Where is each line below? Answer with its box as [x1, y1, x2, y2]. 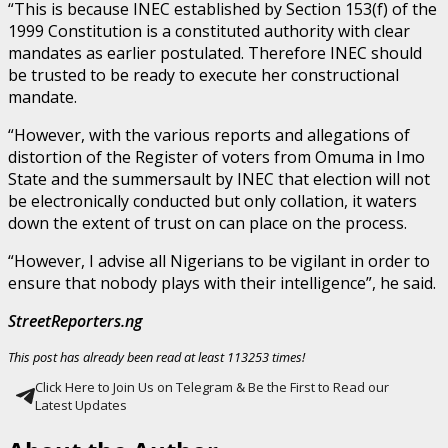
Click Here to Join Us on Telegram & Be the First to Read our [35, 378, 389, 397]
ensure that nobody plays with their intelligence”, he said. [8, 271, 436, 294]
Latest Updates [35, 396, 127, 415]
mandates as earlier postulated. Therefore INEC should [8, 41, 422, 64]
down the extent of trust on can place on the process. [8, 211, 407, 234]
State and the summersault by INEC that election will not [8, 167, 430, 190]
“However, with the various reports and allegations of [8, 123, 410, 146]
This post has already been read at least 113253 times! [8, 347, 305, 366]
